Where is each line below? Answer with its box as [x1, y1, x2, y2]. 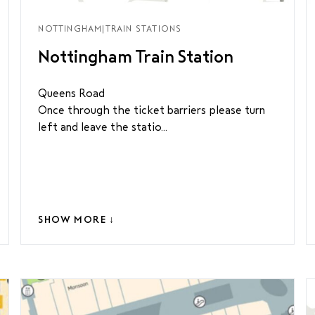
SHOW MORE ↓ [38, 214, 115, 225]
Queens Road [38, 87, 105, 99]
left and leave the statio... [38, 121, 168, 133]
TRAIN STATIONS [105, 24, 182, 34]
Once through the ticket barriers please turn [38, 104, 266, 116]
